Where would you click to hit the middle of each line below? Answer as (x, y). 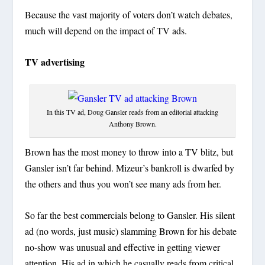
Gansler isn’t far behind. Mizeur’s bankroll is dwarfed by (130, 168)
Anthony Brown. (132, 124)
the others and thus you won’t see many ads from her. (123, 184)
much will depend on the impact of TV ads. (106, 30)
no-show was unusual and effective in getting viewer (123, 247)
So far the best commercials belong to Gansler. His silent (130, 215)
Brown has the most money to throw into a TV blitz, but (129, 152)
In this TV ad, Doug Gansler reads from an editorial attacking (132, 112)
